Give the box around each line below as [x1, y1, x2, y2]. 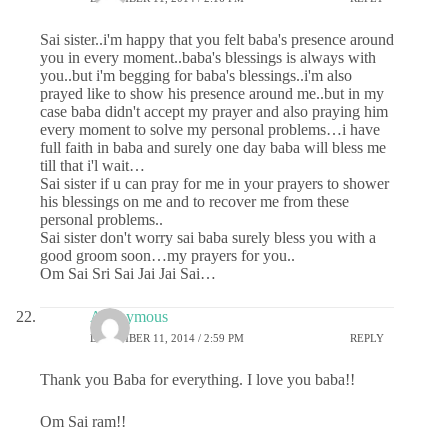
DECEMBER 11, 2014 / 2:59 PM [90, 332, 244, 345]
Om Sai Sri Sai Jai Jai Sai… [40, 264, 216, 282]
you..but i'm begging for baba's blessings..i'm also [40, 66, 352, 84]
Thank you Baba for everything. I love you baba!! [40, 370, 355, 388]
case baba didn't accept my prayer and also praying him [40, 102, 388, 120]
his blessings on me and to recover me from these [40, 192, 349, 210]
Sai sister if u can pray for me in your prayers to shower [40, 174, 389, 192]
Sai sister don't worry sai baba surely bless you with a [40, 228, 376, 246]
